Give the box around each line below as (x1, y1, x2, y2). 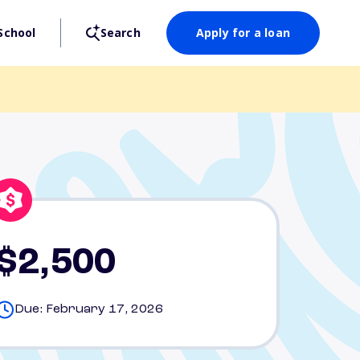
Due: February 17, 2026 (14, 303, 163, 316)
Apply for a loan (195, 25, 290, 40)
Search (100, 25, 141, 40)
